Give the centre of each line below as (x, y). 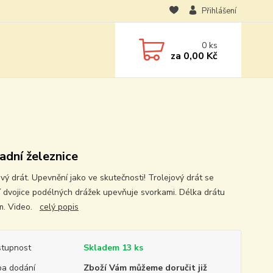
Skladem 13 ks (113, 248)
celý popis (59, 207)
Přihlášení (219, 11)
